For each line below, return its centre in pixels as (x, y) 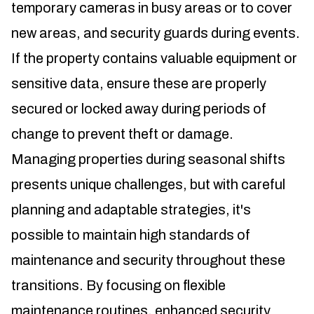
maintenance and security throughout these (148, 260)
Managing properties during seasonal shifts (148, 159)
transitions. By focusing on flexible (118, 286)
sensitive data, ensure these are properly (139, 84)
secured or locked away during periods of (139, 109)
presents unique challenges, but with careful (148, 185)
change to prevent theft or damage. (122, 134)
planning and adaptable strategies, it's (131, 210)
